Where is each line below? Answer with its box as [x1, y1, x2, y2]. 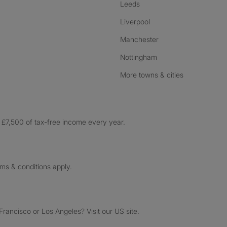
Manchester [120, 35, 159, 44]
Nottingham [120, 53, 157, 61]
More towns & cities [120, 70, 183, 79]
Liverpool [120, 17, 150, 26]
